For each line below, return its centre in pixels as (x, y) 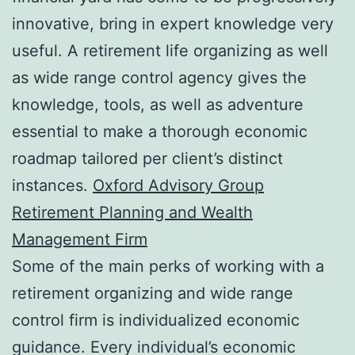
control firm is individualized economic (156, 320)
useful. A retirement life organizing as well (170, 50)
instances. (52, 185)
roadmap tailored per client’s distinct (147, 158)
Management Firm (80, 239)
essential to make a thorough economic (160, 131)
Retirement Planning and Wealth (132, 212)
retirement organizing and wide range (153, 293)
